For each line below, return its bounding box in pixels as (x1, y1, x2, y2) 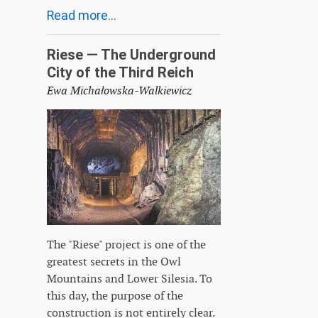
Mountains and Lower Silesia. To (47, 270, 212, 286)
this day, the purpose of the (47, 287, 183, 303)
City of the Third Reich (47, 63, 194, 81)
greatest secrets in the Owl (47, 253, 181, 269)
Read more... (47, 8, 116, 23)
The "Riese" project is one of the (47, 236, 206, 252)
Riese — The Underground (47, 45, 216, 63)
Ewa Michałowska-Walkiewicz (47, 82, 192, 98)
